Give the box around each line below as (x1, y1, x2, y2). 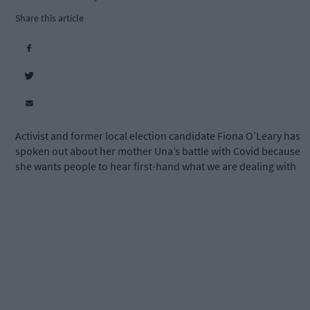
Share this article (15, 12, 84, 25)
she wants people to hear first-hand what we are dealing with (15, 159, 296, 174)
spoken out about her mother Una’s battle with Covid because (15, 144, 300, 158)
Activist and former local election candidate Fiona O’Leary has (15, 129, 300, 143)
